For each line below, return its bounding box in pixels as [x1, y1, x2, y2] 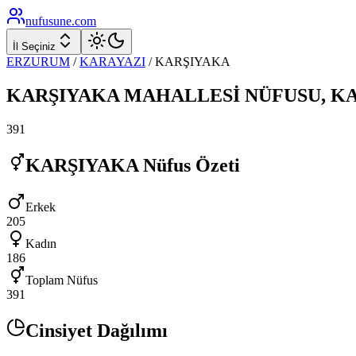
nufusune [25, 14, 72, 28]
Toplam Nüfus [25, 273, 98, 287]
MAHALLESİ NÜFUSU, [119, 84, 331, 106]
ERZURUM [6, 55, 70, 68]
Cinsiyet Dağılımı [25, 319, 168, 341]
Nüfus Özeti [138, 154, 240, 176]
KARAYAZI [79, 55, 145, 68]
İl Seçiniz [13, 41, 56, 52]
